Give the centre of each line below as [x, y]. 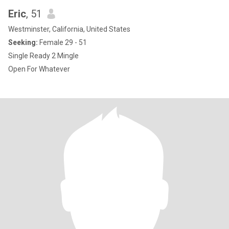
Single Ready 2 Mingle [43, 56]
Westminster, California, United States [69, 29]
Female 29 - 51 [62, 42]
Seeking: [23, 42]
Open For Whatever [39, 69]
